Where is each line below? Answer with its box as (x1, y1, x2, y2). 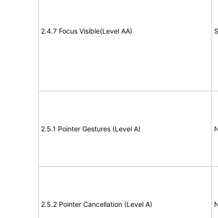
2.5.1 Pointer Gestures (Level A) (41, 125, 141, 133)
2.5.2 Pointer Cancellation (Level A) (41, 200, 152, 208)
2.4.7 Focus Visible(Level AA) (41, 27, 132, 35)
